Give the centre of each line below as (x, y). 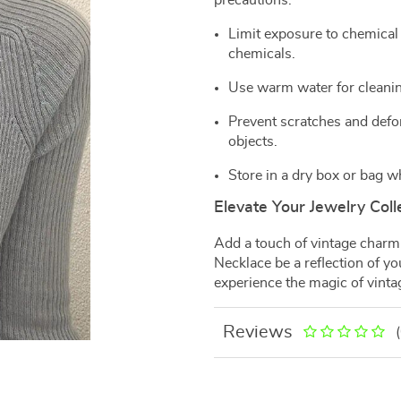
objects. (253, 141)
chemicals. (262, 54)
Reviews (258, 332)
